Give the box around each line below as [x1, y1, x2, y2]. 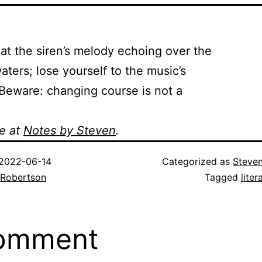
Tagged [205, 171, 241, 184]
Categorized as [162, 156, 233, 168]
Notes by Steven [23, 123, 116, 138]
